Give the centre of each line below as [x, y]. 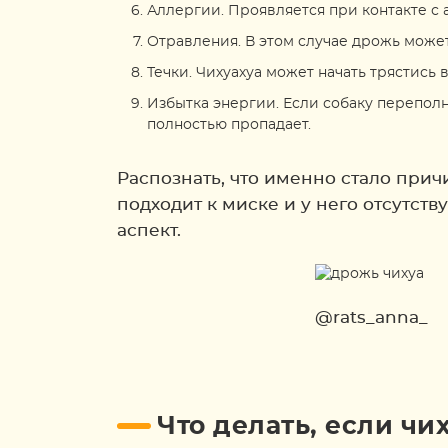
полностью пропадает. [229, 125]
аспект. [149, 230]
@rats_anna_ [371, 317]
